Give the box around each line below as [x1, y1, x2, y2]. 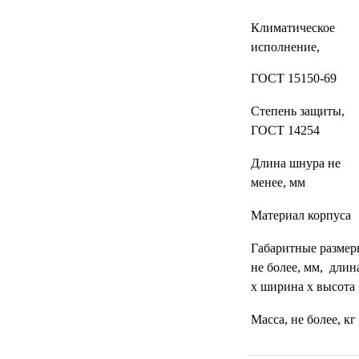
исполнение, [250, 40, 320, 54]
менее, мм [250, 175, 305, 189]
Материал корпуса [250, 208, 351, 222]
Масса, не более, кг [250, 313, 356, 326]
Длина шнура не [250, 156, 341, 170]
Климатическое [250, 21, 335, 34]
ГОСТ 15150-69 [250, 71, 337, 85]
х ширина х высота [250, 280, 355, 293]
